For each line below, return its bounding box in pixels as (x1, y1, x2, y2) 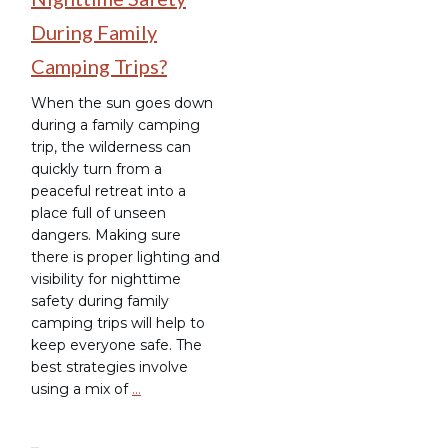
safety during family (31, 291, 169, 310)
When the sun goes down (31, 93, 213, 112)
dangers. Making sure (31, 225, 181, 244)
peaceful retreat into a (31, 181, 186, 200)
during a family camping (31, 115, 200, 134)
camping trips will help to (31, 313, 205, 332)
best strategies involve (31, 357, 188, 376)
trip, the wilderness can (31, 137, 191, 156)
